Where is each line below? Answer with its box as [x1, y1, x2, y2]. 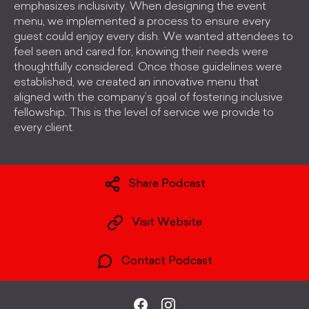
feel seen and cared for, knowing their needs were [14, 47, 268, 58]
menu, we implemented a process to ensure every [14, 17, 270, 28]
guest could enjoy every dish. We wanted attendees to [14, 32, 293, 43]
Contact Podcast [121, 256, 212, 268]
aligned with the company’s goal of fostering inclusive [14, 92, 283, 103]
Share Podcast [128, 179, 206, 190]
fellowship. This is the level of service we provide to [14, 108, 274, 119]
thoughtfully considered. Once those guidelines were [14, 62, 282, 73]
